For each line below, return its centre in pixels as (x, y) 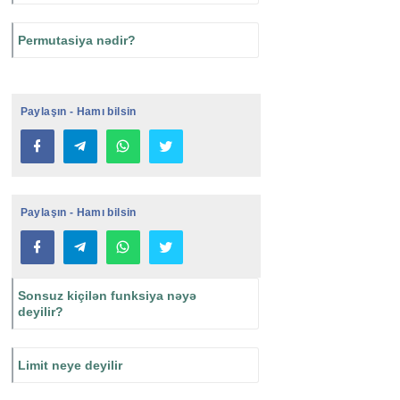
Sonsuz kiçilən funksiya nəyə (107, 296)
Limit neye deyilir (70, 366)
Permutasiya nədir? (76, 41)
